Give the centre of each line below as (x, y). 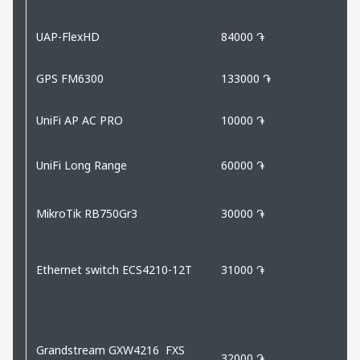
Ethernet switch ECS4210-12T (114, 269)
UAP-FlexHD (68, 36)
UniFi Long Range (82, 165)
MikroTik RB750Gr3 (87, 213)
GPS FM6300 (70, 78)
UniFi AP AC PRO (80, 120)
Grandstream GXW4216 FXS (110, 350)
